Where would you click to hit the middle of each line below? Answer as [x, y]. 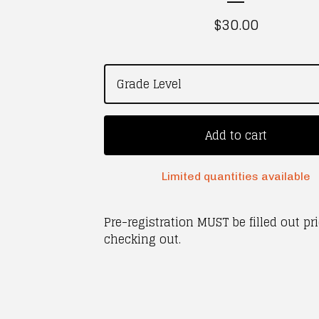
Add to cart [236, 135]
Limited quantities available [236, 176]
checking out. [142, 239]
